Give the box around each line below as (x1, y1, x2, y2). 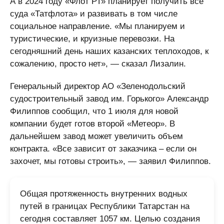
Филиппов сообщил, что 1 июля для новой (10, 106, 178, 116)
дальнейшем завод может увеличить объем (10, 131, 183, 141)
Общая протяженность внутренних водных (20, 189, 187, 198)
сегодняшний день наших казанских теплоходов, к (10, 46, 208, 56)
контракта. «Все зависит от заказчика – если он (10, 144, 196, 153)
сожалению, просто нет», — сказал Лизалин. (10, 59, 186, 68)
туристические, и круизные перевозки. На (10, 34, 174, 43)
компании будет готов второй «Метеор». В (10, 119, 175, 128)
